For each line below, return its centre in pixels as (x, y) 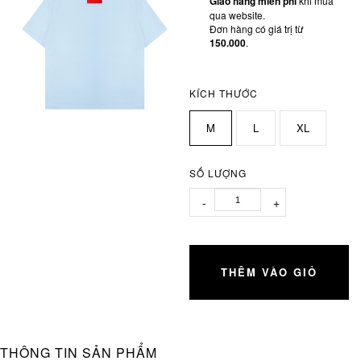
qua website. (238, 15)
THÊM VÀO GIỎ (270, 272)
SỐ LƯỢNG (218, 172)
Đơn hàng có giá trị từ (257, 28)
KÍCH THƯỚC (224, 93)
